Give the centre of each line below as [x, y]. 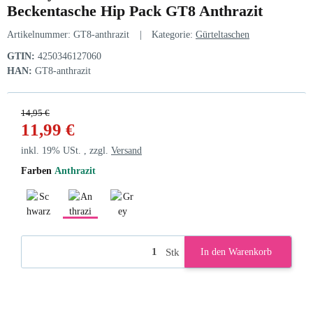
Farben [38, 171]
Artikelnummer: [40, 35]
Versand [126, 151]
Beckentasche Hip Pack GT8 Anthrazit [135, 11]
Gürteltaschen [223, 35]
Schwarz [54, 226]
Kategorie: [174, 35]
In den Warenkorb [236, 252]
